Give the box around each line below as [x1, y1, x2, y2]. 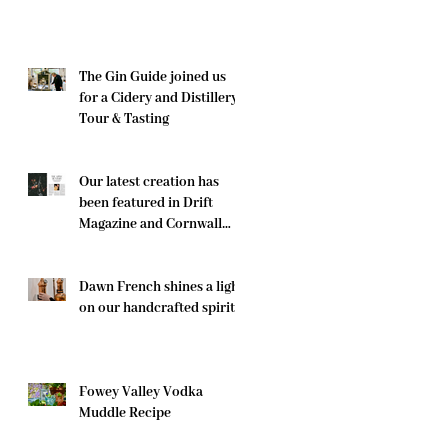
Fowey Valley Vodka [79, 383, 203, 402]
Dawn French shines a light [79, 278, 244, 297]
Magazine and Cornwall [79, 215, 222, 234]
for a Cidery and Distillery [79, 89, 238, 108]
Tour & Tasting [79, 110, 169, 129]
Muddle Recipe [79, 404, 171, 423]
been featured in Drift [79, 194, 213, 213]
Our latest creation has [79, 173, 219, 192]
